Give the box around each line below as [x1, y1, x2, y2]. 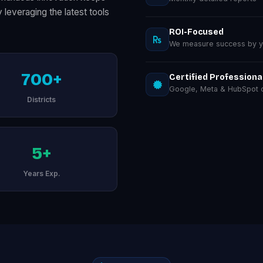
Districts [27, 95, 56, 104]
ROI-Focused [169, 27, 224, 38]
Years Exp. [22, 168, 60, 178]
